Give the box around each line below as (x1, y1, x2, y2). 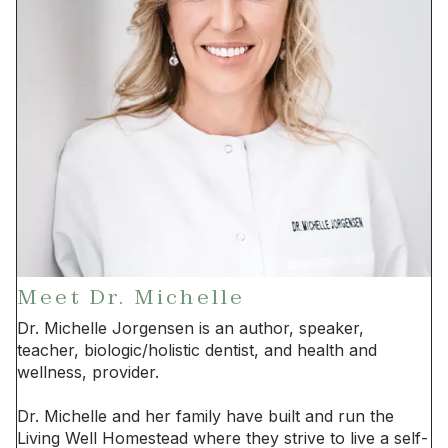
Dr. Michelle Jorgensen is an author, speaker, (17, 317, 364, 338)
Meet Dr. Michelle (17, 283, 246, 310)
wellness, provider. (17, 361, 159, 382)
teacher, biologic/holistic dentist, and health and (17, 339, 377, 360)
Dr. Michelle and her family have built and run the (17, 405, 394, 426)
